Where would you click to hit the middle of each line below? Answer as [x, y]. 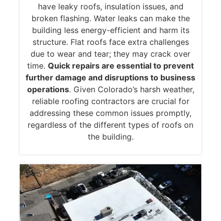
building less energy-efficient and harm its [110, 30]
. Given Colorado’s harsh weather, [131, 89]
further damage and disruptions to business [110, 77]
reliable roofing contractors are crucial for [110, 101]
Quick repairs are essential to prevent [121, 65]
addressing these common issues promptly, [110, 113]
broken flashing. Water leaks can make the [110, 18]
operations [48, 89]
